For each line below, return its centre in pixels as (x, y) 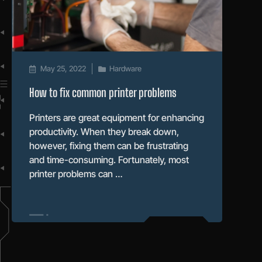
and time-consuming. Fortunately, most (109, 159)
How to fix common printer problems (103, 92)
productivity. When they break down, (104, 131)
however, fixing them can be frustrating (109, 145)
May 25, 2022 (63, 68)
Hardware (125, 68)
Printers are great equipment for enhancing (117, 117)
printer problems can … (76, 173)
